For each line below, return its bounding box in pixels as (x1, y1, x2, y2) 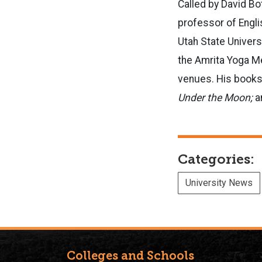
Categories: (178, 151, 254, 167)
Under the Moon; (178, 91, 255, 104)
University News (185, 177, 253, 188)
